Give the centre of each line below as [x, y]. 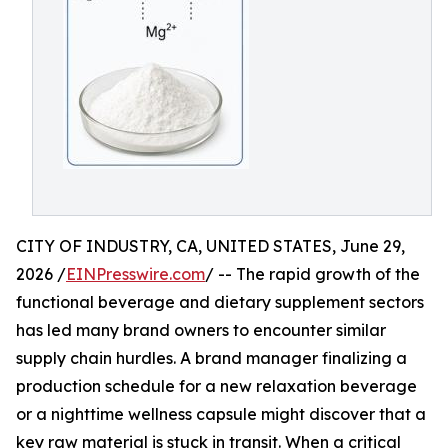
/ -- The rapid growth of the [312, 274]
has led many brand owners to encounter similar [201, 330]
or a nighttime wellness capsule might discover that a [221, 414]
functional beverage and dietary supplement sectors [220, 302]
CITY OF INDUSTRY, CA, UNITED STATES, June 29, [210, 246]
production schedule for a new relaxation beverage [216, 386]
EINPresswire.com [135, 274]
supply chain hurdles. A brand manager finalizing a [211, 358]
